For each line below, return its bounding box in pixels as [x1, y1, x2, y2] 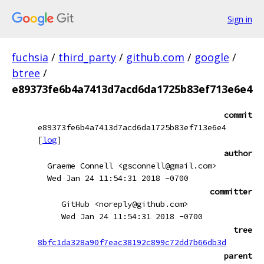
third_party [58, 50, 116, 64]
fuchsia [12, 50, 48, 64]
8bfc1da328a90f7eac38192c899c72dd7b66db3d [38, 237, 226, 247]
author [224, 148, 252, 159]
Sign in [227, 13, 252, 25]
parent [224, 250, 252, 261]
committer [210, 186, 252, 197]
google [194, 50, 229, 64]
